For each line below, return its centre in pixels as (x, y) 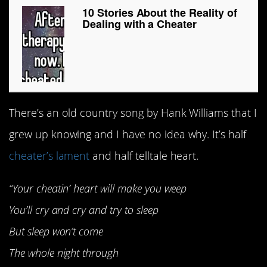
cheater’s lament (49, 156)
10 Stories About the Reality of (160, 13)
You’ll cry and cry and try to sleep (84, 209)
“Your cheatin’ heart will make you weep (98, 188)
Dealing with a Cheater (140, 24)
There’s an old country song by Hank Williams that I (133, 113)
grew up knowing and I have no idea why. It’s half (128, 134)
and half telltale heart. (144, 156)
